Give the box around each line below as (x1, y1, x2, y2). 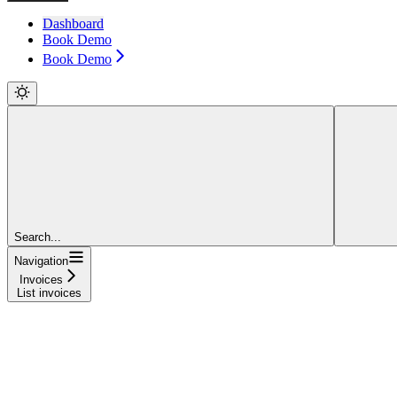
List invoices (17, 286, 82, 300)
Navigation (14, 254, 68, 269)
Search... (14, 230, 61, 245)
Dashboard (43, 16, 104, 32)
